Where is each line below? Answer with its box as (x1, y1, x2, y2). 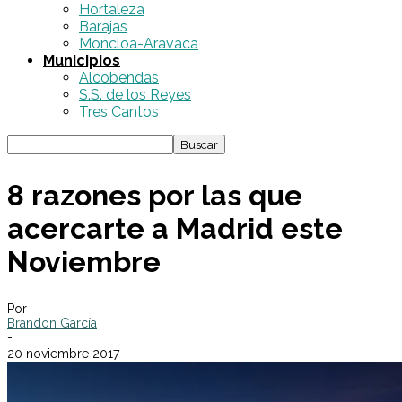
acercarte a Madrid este (7, 211, 343, 245)
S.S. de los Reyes (79, 86, 191, 103)
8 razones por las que (7, 178, 302, 212)
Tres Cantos (79, 103, 159, 120)
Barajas (79, 18, 127, 35)
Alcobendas (79, 69, 159, 86)
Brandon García (7, 316, 97, 331)
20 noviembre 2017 (7, 346, 119, 362)
